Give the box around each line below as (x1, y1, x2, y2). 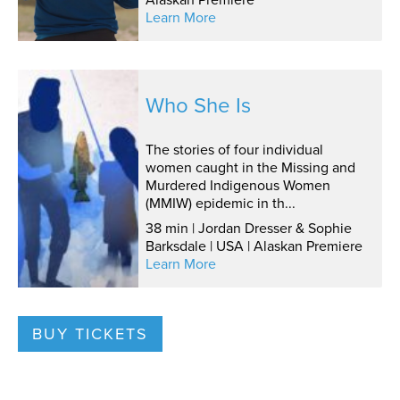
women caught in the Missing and (145, 157, 355, 179)
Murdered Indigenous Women (145, 175, 330, 196)
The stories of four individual (145, 139, 323, 161)
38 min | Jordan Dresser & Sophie (145, 218, 352, 239)
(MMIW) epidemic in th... (145, 193, 296, 214)
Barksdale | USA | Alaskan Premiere (145, 236, 362, 257)
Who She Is (145, 89, 251, 122)
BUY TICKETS (32, 322, 148, 346)
